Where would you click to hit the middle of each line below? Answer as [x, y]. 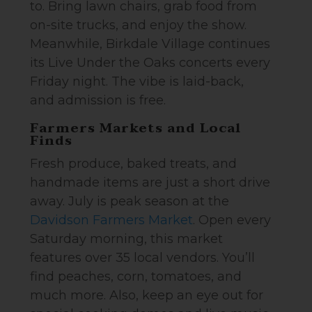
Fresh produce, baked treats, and [134, 164]
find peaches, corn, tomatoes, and [136, 276]
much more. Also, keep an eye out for [147, 295]
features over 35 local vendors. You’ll [143, 258]
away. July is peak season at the [130, 201]
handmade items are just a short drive [150, 182]
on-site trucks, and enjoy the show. [139, 25]
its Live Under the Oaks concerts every [150, 63]
